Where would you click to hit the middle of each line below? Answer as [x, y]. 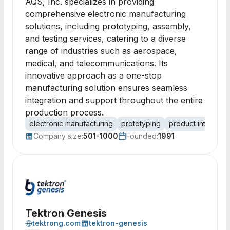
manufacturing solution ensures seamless [106, 88]
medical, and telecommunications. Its [97, 63]
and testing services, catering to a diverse [106, 39]
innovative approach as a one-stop [93, 75]
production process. [64, 112]
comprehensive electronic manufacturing [106, 14]
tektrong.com [56, 223]
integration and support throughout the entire [114, 100]
